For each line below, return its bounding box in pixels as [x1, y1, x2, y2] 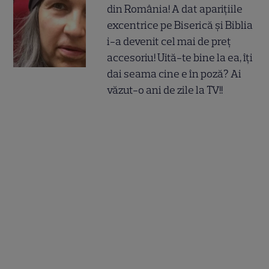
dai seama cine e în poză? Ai [107, 67, 242, 80]
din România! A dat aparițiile [107, 2, 243, 16]
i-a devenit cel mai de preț [107, 34, 232, 48]
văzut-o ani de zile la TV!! [107, 83, 223, 97]
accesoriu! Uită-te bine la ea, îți [107, 50, 253, 64]
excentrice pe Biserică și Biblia [107, 18, 253, 32]
